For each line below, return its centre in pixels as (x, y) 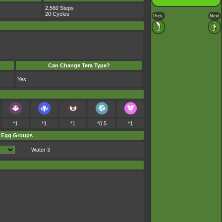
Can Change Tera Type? (79, 65)
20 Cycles (57, 14)
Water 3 (41, 150)
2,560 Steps (59, 8)
